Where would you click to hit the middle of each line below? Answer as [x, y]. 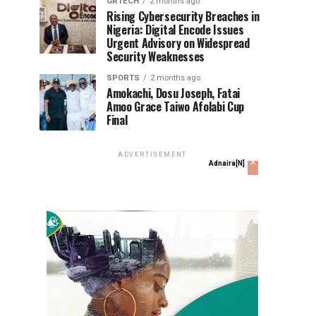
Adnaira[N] [227, 163]
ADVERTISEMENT [152, 154]
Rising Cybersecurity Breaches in [183, 16]
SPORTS [123, 78]
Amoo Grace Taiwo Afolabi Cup [176, 107]
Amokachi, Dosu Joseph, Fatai [174, 93]
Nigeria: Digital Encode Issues [175, 30]
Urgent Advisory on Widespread [178, 43]
